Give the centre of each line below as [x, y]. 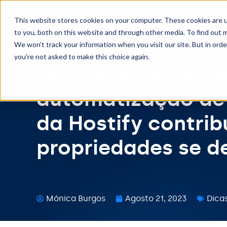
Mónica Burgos [76, 198]
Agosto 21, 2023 [156, 198]
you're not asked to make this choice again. [82, 56]
